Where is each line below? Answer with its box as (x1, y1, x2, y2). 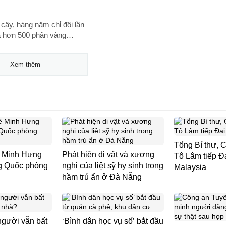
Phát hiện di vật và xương (62, 150, 154, 159)
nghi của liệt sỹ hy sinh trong (62, 161, 163, 170)
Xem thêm (10, 61, 40, 68)
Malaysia (174, 163, 206, 172)
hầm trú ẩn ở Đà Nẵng (62, 173, 142, 181)
